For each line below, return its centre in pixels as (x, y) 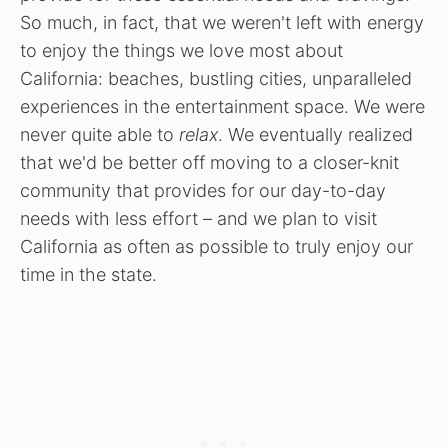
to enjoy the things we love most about (181, 50)
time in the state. (88, 274)
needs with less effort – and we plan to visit (198, 218)
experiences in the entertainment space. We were (222, 106)
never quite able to (99, 134)
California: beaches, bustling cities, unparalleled (216, 78)
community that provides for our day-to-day (203, 190)
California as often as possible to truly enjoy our (216, 246)
